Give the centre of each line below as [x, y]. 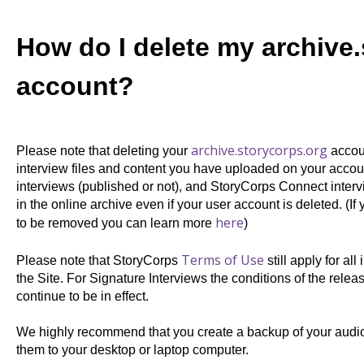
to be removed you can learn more [115, 223]
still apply [294, 260]
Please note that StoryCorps [98, 260]
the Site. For [51, 278]
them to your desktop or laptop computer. [132, 350]
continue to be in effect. [82, 296]
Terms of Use [222, 260]
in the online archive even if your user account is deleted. [180, 205]
